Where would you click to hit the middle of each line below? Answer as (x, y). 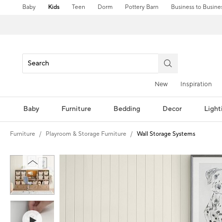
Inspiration (196, 84)
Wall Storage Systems (166, 134)
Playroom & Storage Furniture (86, 134)
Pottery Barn (142, 7)
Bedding (127, 109)
